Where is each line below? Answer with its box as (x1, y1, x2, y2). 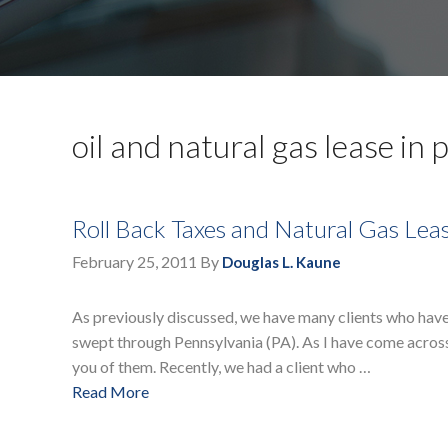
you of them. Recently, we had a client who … (72, 357, 371, 377)
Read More (72, 382, 149, 402)
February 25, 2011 (72, 252, 197, 272)
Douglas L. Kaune (222, 253, 341, 272)
